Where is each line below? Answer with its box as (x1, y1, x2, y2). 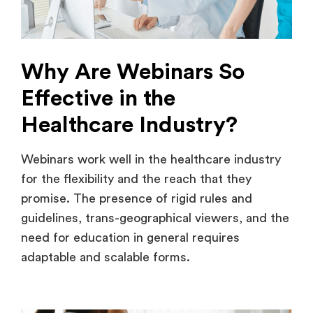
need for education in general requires (21, 231, 240, 244)
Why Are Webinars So (21, 60, 245, 83)
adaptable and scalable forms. (21, 250, 190, 263)
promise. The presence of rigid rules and (21, 191, 252, 205)
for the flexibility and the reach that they (21, 172, 252, 185)
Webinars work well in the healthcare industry (21, 152, 281, 166)
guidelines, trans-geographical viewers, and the (21, 211, 289, 224)
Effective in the (21, 87, 175, 110)
